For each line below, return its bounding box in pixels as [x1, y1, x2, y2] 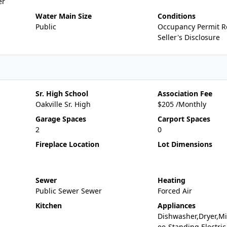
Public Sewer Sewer [35, 186, 102, 196]
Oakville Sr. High [35, 99, 91, 109]
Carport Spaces [157, 114, 210, 124]
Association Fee [157, 89, 212, 98]
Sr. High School [35, 89, 88, 98]
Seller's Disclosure [157, 32, 220, 42]
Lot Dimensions [157, 139, 212, 149]
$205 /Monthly [157, 99, 206, 109]
